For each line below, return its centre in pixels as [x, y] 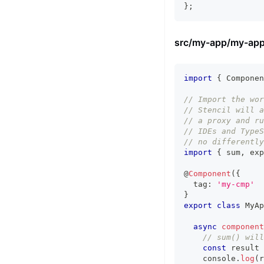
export [198, 205]
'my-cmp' [236, 184]
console [219, 258]
